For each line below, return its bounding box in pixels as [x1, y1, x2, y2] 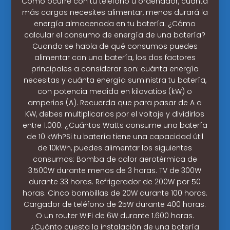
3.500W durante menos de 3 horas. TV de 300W [28, 165, 202, 176]
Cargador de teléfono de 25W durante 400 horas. [24, 199, 206, 209]
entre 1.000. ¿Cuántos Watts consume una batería [22, 120, 207, 130]
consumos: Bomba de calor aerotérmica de [32, 154, 197, 164]
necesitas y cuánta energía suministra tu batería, [23, 74, 206, 85]
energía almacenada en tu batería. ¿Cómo [34, 18, 196, 29]
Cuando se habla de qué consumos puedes [32, 41, 198, 51]
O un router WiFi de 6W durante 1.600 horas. [35, 210, 194, 221]
